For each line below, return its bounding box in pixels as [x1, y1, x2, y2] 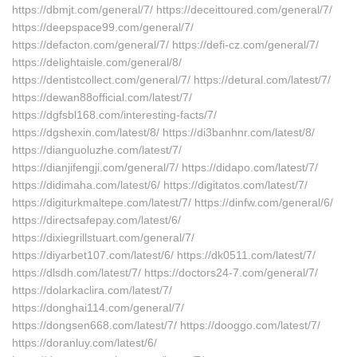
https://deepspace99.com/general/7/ [12, 21, 194, 33]
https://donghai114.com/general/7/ [12, 301, 184, 314]
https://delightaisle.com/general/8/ [12, 56, 182, 69]
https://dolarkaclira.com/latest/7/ [12, 284, 172, 296]
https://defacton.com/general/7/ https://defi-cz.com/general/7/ [12, 38, 319, 51]
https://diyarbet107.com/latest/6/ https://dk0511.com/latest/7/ [12, 249, 316, 261]
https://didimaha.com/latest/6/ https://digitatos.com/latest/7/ [12, 178, 308, 191]
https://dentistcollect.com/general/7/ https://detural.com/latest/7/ [12, 73, 331, 86]
